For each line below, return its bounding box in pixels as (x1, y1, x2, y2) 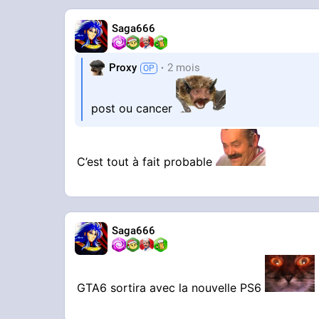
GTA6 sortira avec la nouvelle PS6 (77, 281, 266, 296)
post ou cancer (91, 101, 177, 116)
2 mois (167, 61, 201, 74)
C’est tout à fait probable (77, 154, 216, 169)
